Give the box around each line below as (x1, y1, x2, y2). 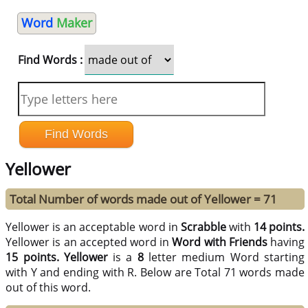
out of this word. (5, 280, 91, 296)
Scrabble (180, 219, 226, 235)
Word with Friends (172, 234, 267, 250)
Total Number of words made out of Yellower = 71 (10, 191, 278, 208)
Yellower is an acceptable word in (5, 219, 181, 235)
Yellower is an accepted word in (5, 234, 173, 250)
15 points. (5, 250, 59, 265)
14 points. (253, 219, 305, 235)
